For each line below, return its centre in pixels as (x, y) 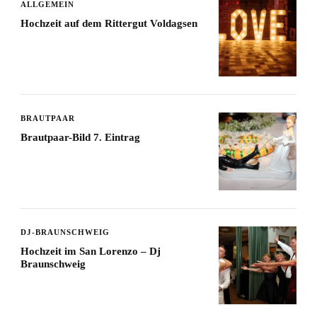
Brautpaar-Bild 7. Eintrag (80, 138)
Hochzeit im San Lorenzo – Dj (91, 252)
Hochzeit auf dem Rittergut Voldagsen (109, 24)
